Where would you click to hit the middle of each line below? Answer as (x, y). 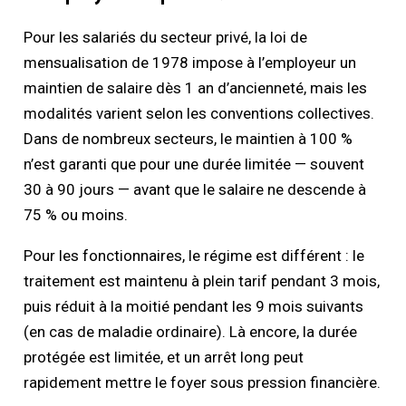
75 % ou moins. (76, 215)
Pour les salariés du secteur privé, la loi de (166, 38)
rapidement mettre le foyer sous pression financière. (203, 383)
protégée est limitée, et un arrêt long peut (164, 358)
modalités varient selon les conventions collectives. (199, 114)
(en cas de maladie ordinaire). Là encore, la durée (191, 332)
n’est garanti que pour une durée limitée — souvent (194, 164)
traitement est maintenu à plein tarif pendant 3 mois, (202, 281)
